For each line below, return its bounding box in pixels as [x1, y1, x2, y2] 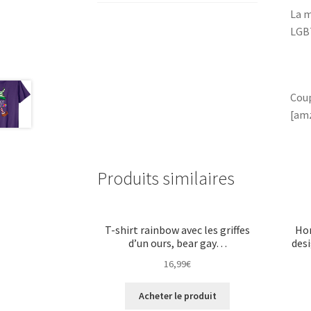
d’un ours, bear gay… [128, 235, 227, 250]
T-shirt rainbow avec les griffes [105, 222, 251, 237]
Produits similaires [97, 167, 235, 190]
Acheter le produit [138, 289, 217, 303]
